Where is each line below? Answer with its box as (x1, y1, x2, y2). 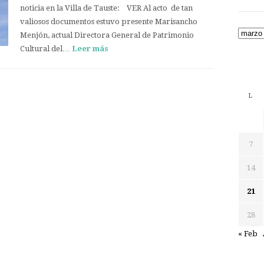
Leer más (72, 44, 108, 53)
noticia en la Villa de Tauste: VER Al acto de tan (20, 4, 193, 12)
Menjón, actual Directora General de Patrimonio (20, 31, 194, 39)
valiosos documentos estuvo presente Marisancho (20, 17, 197, 26)
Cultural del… (20, 44, 72, 53)
